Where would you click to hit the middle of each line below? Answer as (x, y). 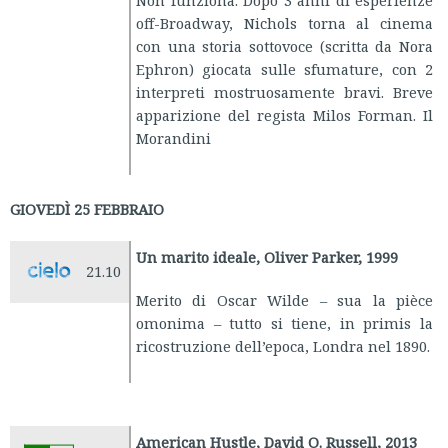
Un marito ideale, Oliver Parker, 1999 (267, 257)
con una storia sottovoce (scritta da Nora (284, 46)
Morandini (173, 138)
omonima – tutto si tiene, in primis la (284, 323)
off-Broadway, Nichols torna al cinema (284, 23)
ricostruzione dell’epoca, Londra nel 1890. (283, 346)
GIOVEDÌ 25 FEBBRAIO (87, 209)
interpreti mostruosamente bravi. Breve (284, 92)
